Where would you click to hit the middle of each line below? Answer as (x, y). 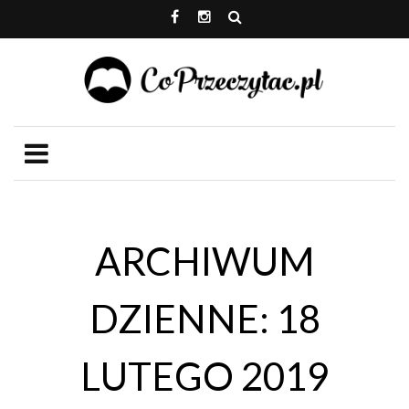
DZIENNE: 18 (204, 318)
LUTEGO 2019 (204, 376)
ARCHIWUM (204, 261)
